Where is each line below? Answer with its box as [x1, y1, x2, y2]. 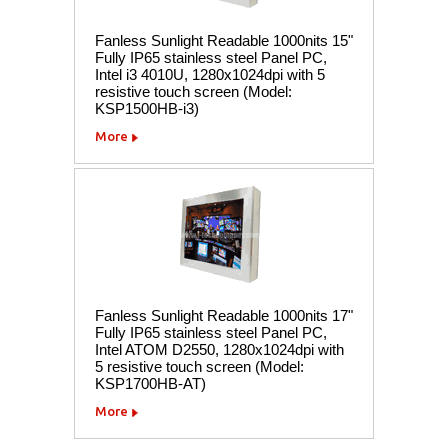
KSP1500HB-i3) [95, 99, 199, 117]
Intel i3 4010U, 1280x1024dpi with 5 [95, 65, 325, 83]
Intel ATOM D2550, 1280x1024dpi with [95, 340, 344, 358]
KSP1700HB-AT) [95, 374, 206, 392]
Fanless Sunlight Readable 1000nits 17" [95, 306, 353, 324]
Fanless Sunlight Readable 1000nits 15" [95, 31, 353, 49]
